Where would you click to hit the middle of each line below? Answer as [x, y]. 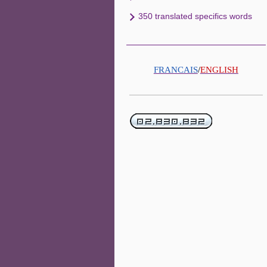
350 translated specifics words [195, 16]
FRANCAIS [176, 70]
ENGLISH [219, 70]
